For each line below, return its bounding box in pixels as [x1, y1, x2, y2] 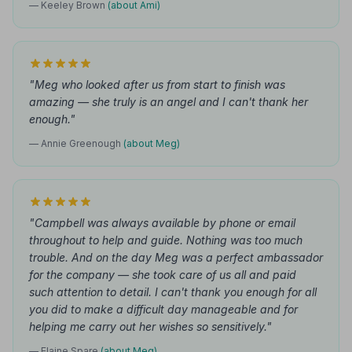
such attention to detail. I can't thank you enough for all [29, 285, 317, 299]
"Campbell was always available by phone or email [29, 216, 295, 229]
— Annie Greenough [29, 137, 123, 149]
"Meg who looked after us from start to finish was [29, 78, 285, 91]
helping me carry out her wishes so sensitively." [29, 320, 272, 333]
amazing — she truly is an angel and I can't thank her [29, 95, 308, 108]
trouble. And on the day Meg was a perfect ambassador [29, 251, 323, 264]
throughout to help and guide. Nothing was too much [29, 233, 302, 247]
